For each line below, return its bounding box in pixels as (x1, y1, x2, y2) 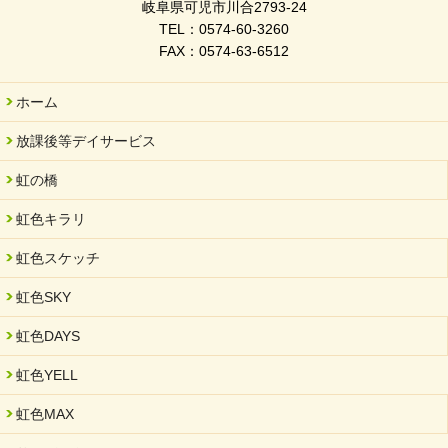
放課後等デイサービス (16, 133, 156, 150)
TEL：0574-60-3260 (159, 21, 289, 38)
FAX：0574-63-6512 (159, 43, 289, 60)
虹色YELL (16, 367, 78, 384)
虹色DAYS (16, 328, 80, 345)
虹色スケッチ (16, 250, 100, 267)
